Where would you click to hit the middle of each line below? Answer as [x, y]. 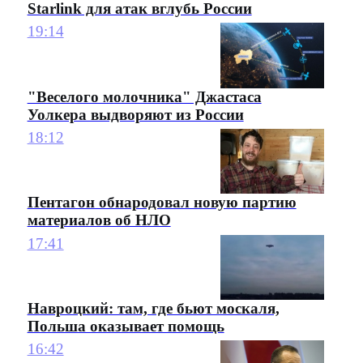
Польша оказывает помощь [126, 327]
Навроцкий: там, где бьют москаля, [153, 309]
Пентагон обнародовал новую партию [162, 203]
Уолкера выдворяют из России [135, 114]
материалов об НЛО [99, 220]
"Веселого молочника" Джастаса [144, 96]
